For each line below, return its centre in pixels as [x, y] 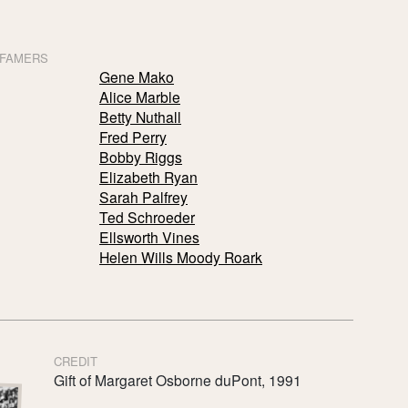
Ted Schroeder [147, 216]
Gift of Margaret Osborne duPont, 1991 [177, 379]
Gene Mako [136, 76]
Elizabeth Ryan [148, 176]
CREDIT [75, 361]
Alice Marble [139, 96]
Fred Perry [133, 136]
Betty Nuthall [140, 116]
